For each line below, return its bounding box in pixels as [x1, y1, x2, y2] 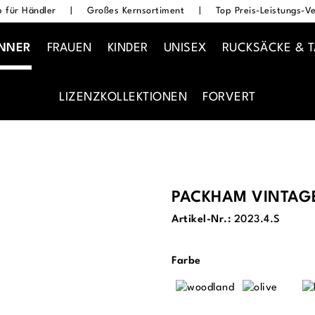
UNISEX [163, 42, 207, 55]
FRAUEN [46, 42, 92, 55]
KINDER [107, 42, 148, 55]
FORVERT [202, 91, 256, 103]
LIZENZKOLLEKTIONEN [59, 91, 188, 103]
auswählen [200, 255, 259, 266]
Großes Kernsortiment [87, 6, 184, 15]
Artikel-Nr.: [172, 214, 234, 225]
